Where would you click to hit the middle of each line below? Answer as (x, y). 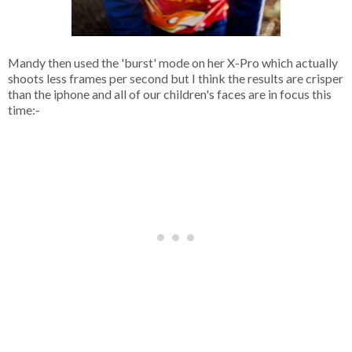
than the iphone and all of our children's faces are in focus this (170, 93)
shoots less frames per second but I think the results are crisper (176, 78)
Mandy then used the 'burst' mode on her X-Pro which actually (173, 62)
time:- (24, 109)
